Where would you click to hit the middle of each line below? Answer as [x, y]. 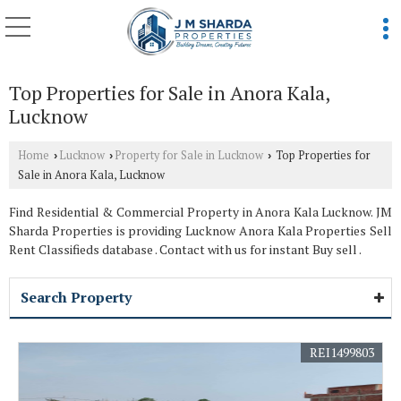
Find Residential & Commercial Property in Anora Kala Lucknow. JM [200, 212]
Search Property [76, 297]
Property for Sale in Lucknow [189, 155]
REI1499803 [342, 352]
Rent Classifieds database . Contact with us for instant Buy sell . [185, 249]
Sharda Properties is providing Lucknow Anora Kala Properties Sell [200, 230]
